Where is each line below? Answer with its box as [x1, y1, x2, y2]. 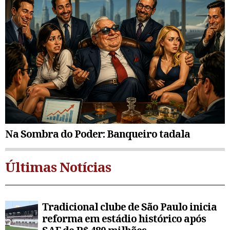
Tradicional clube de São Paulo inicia [42, 199, 217, 214]
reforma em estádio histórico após [42, 211, 206, 225]
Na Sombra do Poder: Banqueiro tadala [5, 126, 190, 141]
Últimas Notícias [5, 157, 111, 176]
